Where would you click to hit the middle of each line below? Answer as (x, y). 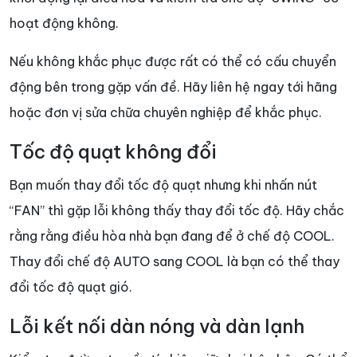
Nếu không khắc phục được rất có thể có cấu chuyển (173, 61)
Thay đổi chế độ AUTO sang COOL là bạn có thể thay (175, 261)
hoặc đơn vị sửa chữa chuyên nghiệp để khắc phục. (166, 112)
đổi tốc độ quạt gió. (71, 286)
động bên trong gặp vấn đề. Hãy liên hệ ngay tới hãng (173, 86)
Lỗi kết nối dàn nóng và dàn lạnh (157, 326)
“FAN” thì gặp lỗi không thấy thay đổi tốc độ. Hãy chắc (177, 210)
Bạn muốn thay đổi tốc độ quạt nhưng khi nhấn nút (163, 184)
